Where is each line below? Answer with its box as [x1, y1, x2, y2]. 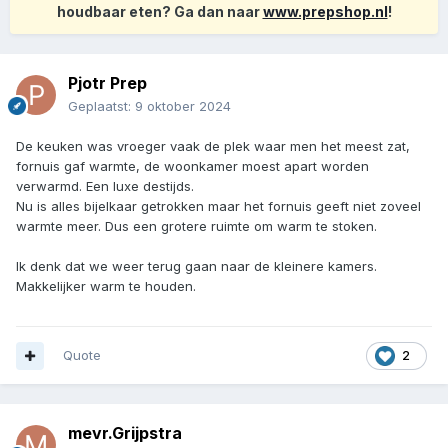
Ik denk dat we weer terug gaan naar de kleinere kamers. [16, 258, 377, 275]
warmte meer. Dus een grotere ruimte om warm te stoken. [16, 218, 377, 235]
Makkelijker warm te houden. [16, 278, 196, 295]
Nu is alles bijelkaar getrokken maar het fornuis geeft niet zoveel [16, 198, 421, 215]
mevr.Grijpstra [68, 423, 182, 444]
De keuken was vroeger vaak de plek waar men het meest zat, [16, 138, 410, 155]
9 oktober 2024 [135, 98, 231, 115]
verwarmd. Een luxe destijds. [16, 178, 194, 195]
